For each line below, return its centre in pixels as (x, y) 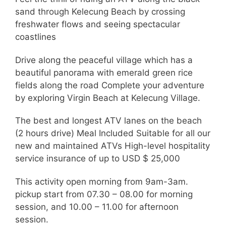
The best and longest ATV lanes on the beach (108, 121)
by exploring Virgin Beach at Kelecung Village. (108, 98)
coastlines (36, 37)
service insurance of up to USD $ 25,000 (98, 159)
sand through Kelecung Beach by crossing (100, 12)
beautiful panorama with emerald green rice (104, 72)
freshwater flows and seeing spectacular (98, 24)
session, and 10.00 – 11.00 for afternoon (97, 207)
